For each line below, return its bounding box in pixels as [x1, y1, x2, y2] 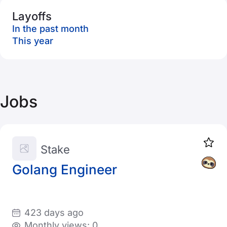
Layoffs [12, 10, 52, 23]
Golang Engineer [12, 162, 117, 177]
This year [12, 35, 53, 46]
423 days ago [24, 207, 84, 218]
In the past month [12, 23, 89, 34]
